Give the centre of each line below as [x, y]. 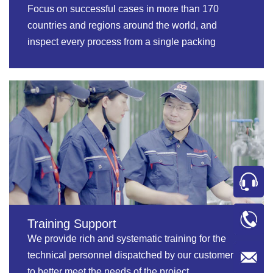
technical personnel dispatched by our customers [133, 255]
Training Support [72, 223]
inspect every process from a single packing [122, 41]
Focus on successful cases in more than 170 [123, 9]
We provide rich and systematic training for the [127, 238]
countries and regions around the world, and [122, 25]
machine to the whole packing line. [102, 58]
